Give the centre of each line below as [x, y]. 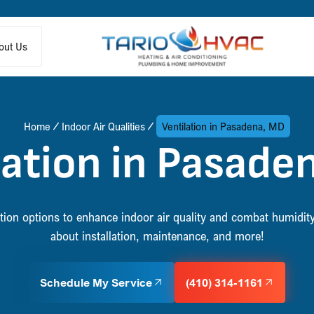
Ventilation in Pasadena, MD [223, 126]
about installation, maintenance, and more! [157, 235]
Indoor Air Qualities [103, 126]
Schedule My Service [96, 282]
